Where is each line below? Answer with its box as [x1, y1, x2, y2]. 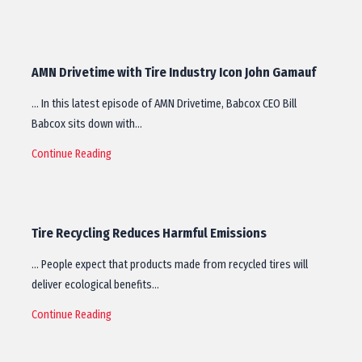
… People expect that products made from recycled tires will [32, 258, 308, 271]
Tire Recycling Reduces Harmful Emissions [32, 225, 267, 241]
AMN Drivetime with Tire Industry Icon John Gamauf [32, 65, 316, 80]
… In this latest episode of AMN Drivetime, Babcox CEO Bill [32, 97, 297, 111]
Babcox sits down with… [32, 117, 142, 131]
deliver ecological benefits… [32, 278, 159, 292]
